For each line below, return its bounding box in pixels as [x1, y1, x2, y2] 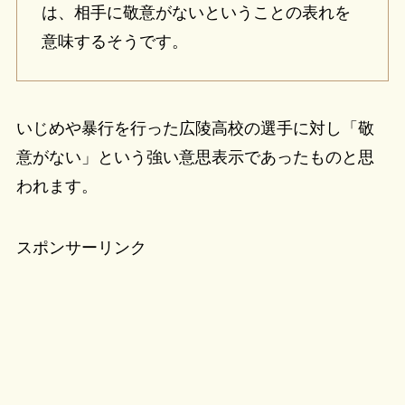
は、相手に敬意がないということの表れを [41, 4, 351, 23]
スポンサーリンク [15, 239, 146, 257]
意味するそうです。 [41, 33, 188, 52]
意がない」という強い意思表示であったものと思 [15, 148, 374, 167]
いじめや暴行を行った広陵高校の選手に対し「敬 [15, 119, 374, 138]
